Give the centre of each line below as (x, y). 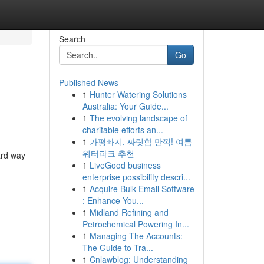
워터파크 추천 (108, 153)
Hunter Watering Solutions (138, 94)
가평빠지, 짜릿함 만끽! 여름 (141, 141)
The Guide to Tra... (118, 247)
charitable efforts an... (123, 130)
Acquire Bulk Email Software (142, 189)
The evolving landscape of (138, 118)
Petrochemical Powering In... (136, 224)
